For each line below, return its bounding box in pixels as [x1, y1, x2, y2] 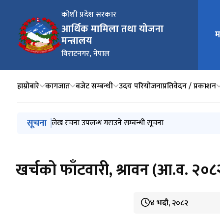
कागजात [45, 79, 70, 93]
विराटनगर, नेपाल [61, 47, 110, 60]
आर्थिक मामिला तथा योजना [61, 21, 164, 37]
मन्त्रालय [61, 32, 92, 49]
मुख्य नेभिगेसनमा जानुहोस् [17, 111, 89, 124]
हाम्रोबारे [17, 79, 39, 93]
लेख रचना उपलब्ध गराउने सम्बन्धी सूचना [52, 116, 164, 130]
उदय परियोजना [119, 79, 163, 93]
